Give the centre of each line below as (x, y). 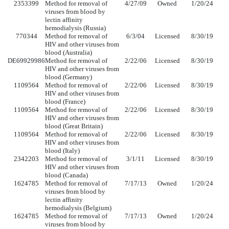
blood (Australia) (68, 53)
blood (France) (65, 102)
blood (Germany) (68, 77)
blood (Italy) (62, 151)
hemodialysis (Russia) (75, 28)
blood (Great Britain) (74, 126)
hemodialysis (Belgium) (78, 208)
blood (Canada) (66, 175)
